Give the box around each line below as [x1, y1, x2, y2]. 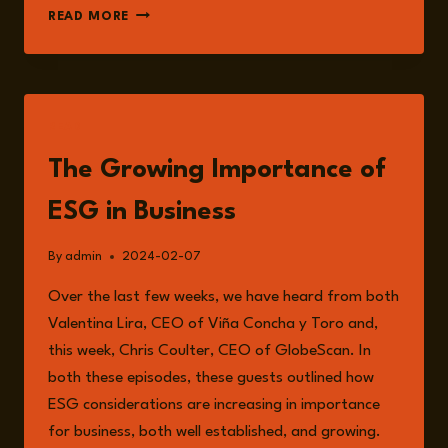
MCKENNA [128, 26, 198, 40]
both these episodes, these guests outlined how [48, 370, 374, 387]
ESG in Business [48, 198, 236, 225]
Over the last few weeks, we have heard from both [48, 289, 399, 306]
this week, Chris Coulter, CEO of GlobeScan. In [48, 343, 371, 360]
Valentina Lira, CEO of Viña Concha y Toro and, [48, 316, 378, 333]
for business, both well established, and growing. [48, 424, 381, 441]
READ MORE [48, 9, 130, 23]
